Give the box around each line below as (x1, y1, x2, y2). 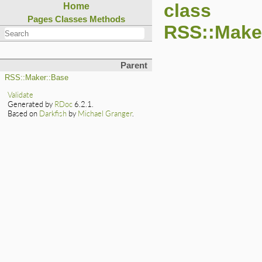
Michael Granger (78, 109, 133, 119)
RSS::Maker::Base (5, 74, 68, 82)
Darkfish (39, 109, 67, 119)
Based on (8, 109, 40, 119)
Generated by (8, 99, 55, 109)
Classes (54, 14, 87, 24)
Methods (89, 14, 125, 24)
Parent (120, 61, 147, 71)
